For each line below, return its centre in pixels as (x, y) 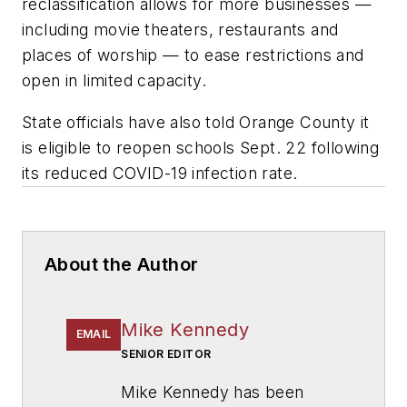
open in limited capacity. (114, 80)
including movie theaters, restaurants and (180, 29)
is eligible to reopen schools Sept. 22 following (201, 147)
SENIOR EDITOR (166, 353)
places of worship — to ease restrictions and (193, 55)
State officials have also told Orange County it (196, 122)
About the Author (122, 264)
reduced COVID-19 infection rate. (171, 173)
